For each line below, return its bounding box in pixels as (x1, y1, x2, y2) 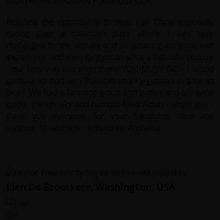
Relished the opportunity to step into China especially (6, 15, 214, 27)
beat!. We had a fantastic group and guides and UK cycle (6, 86, 214, 98)
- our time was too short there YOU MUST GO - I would (6, 62, 214, 74)
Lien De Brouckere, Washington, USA (6, 180, 176, 193)
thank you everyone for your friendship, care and (6, 110, 214, 121)
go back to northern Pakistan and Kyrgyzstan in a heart (6, 74, 214, 86)
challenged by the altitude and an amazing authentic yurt (6, 39, 214, 51)
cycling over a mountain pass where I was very (6, 27, 214, 39)
